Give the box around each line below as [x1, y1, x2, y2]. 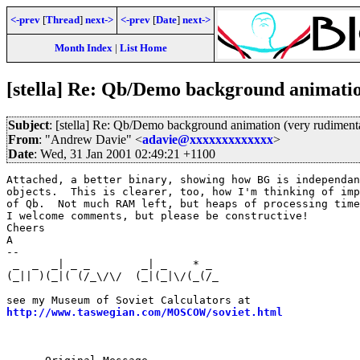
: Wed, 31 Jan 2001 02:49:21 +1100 [34, 146, 215, 161]
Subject [8, 117, 49, 132]
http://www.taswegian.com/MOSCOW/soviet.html [6, 305, 283, 318]
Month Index [54, 42, 112, 54]
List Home [119, 42, 167, 54]
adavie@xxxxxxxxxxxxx [142, 132, 273, 146]
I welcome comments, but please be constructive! [6, 209, 309, 222]
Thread [46, 14, 80, 26]
